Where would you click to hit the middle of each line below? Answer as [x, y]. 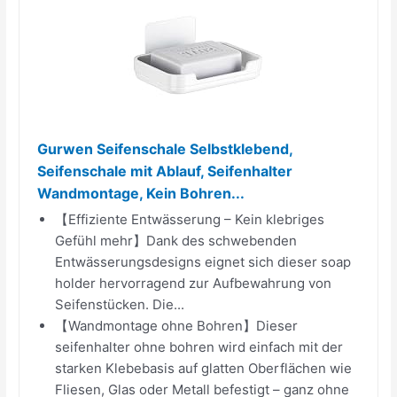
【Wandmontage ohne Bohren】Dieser [177, 325]
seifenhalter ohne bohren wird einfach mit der [199, 346]
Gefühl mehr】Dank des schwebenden [176, 240]
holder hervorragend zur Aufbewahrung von [194, 283]
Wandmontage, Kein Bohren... [141, 193]
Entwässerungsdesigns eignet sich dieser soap [203, 261]
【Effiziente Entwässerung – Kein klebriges [190, 219]
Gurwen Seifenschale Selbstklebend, [165, 148]
